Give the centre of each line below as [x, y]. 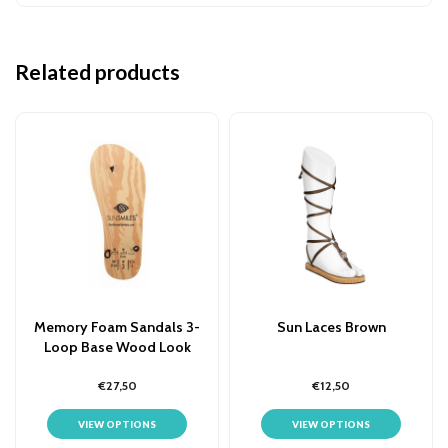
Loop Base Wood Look [117, 346]
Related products [97, 71]
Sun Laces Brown [331, 326]
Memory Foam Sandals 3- [117, 326]
